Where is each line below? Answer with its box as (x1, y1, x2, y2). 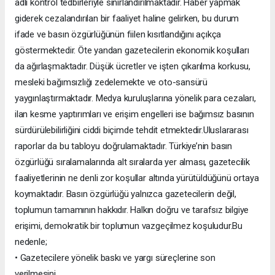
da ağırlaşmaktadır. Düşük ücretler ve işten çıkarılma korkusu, (15, 61, 251, 72)
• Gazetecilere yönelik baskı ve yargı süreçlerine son (15, 252, 215, 264)
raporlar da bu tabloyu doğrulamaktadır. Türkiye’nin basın (15, 141, 233, 152)
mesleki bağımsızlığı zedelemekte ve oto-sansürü (15, 77, 207, 88)
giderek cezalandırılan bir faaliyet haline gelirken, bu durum (15, 13, 239, 25)
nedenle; (15, 236, 47, 248)
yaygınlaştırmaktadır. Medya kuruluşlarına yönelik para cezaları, (15, 93, 256, 104)
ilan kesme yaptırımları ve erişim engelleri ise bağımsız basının (15, 109, 254, 120)
